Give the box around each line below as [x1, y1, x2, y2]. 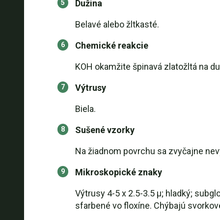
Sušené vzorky [75, 125, 135, 135]
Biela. [75, 104, 96, 114]
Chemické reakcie [75, 40, 148, 51]
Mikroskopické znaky [75, 167, 162, 177]
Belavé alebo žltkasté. [75, 19, 159, 29]
